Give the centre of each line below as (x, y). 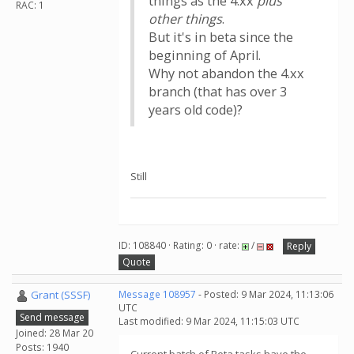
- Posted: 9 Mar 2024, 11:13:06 (265, 294)
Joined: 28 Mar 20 (55, 333)
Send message (52, 317)
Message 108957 (157, 294)
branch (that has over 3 (218, 92)
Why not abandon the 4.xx (226, 73)
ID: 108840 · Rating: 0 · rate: (180, 246)
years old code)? (196, 110)
